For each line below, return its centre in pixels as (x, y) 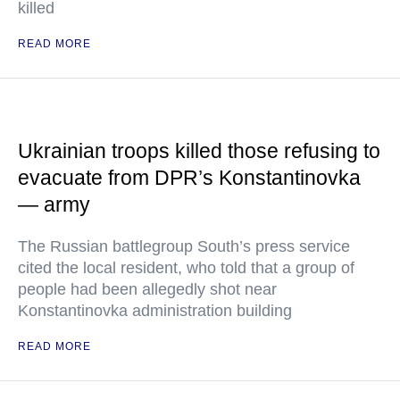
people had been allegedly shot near (147, 289)
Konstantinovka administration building (155, 310)
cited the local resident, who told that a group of (186, 267)
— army (54, 204)
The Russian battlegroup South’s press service (184, 246)
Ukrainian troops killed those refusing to (199, 150)
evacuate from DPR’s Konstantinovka (189, 177)
